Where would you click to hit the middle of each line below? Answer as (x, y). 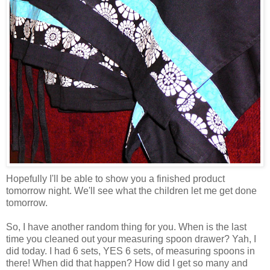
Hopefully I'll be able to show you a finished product (115, 179)
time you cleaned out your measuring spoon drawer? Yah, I (131, 239)
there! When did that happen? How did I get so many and (127, 263)
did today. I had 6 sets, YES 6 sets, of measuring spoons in (130, 251)
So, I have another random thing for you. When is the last (126, 227)
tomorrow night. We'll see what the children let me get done (131, 191)
